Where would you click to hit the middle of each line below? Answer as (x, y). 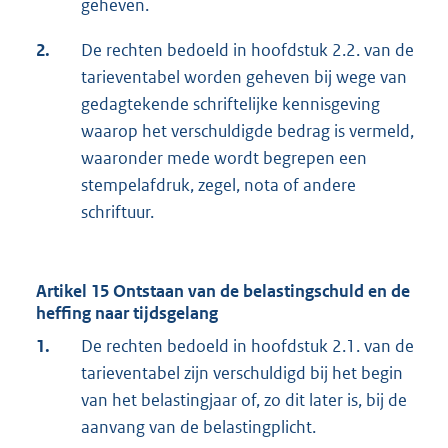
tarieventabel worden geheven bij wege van (244, 77)
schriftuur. (117, 212)
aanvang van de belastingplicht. (198, 427)
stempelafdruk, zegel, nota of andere (218, 185)
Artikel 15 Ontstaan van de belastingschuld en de (223, 291)
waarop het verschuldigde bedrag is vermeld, (247, 131)
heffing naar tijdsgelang (127, 313)
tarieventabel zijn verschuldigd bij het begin (242, 373)
